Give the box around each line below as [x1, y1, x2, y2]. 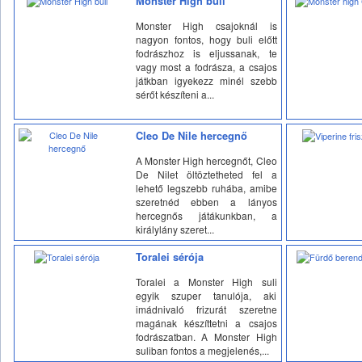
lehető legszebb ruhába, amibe [135, 180, 277, 195]
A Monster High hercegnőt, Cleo [135, 153, 277, 167]
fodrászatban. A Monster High [135, 329, 277, 343]
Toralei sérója [135, 250, 204, 264]
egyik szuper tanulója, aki [135, 288, 277, 302]
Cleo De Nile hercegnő [135, 128, 247, 143]
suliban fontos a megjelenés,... [135, 343, 269, 357]
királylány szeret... [135, 221, 214, 236]
